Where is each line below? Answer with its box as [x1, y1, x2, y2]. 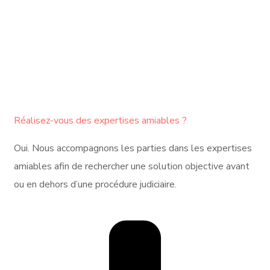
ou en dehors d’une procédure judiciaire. [14, 178, 177, 192]
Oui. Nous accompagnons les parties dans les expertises [14, 142, 252, 155]
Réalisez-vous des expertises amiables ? [14, 114, 187, 128]
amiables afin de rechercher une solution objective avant [14, 160, 250, 174]
